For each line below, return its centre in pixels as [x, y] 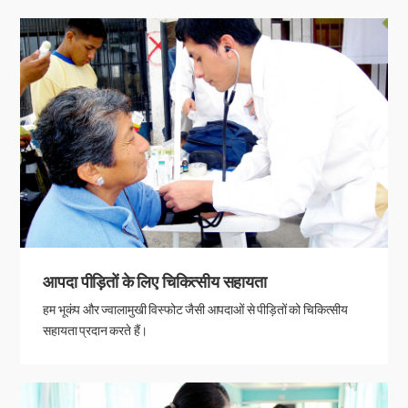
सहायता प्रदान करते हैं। [96, 330]
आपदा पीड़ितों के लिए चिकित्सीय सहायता [155, 281]
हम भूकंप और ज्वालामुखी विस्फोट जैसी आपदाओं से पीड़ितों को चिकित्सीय [196, 309]
